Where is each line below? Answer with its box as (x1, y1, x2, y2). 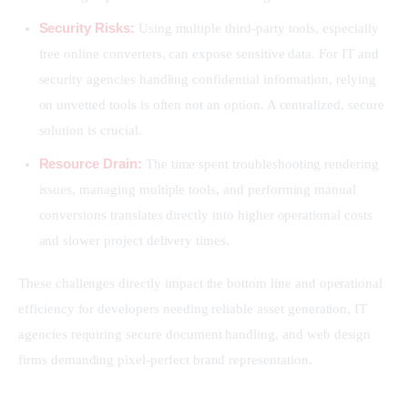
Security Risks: (38, 20, 135, 36)
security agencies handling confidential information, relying (38, 72, 376, 87)
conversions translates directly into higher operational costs (38, 207, 372, 222)
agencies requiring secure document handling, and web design (18, 327, 375, 342)
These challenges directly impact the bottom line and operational (18, 276, 387, 291)
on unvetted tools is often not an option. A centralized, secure (38, 97, 384, 113)
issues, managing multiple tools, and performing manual (38, 181, 357, 197)
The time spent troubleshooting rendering (141, 156, 379, 171)
